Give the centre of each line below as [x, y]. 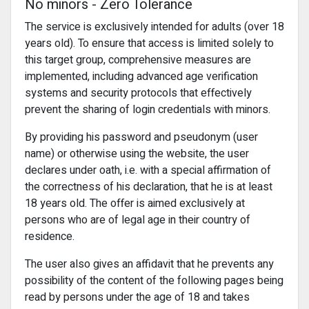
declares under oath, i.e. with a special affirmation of [148, 170]
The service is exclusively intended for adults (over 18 [154, 27]
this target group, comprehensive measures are [138, 60]
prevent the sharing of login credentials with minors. [148, 110]
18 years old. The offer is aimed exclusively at [135, 203]
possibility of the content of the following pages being [154, 281]
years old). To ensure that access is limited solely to [149, 43]
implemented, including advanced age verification [141, 77]
